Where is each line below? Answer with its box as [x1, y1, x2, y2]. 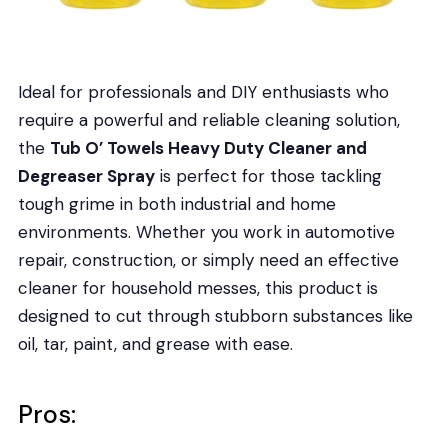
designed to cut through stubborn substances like [17, 305, 413, 328]
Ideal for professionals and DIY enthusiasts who [17, 81, 389, 104]
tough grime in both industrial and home [17, 193, 336, 216]
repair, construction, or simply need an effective [17, 249, 399, 272]
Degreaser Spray [17, 165, 155, 188]
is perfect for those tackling [154, 165, 382, 188]
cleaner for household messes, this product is [17, 277, 378, 300]
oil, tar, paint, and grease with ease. [17, 333, 293, 356]
